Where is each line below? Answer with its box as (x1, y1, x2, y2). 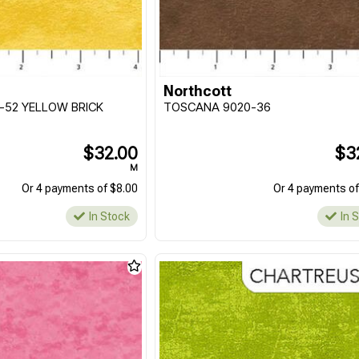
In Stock (89, 210, 131, 223)
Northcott (163, 83, 232, 99)
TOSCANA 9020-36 (163, 99, 272, 115)
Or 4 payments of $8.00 (22, 182, 139, 195)
